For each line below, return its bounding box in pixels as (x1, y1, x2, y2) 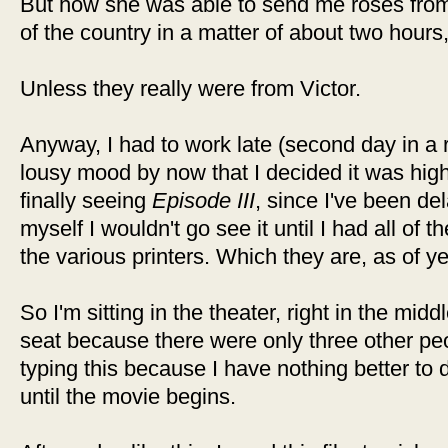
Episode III (152, 188, 255, 213)
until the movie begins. (20, 384, 236, 409)
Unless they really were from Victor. (20, 76, 361, 101)
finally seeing (20, 188, 152, 213)
